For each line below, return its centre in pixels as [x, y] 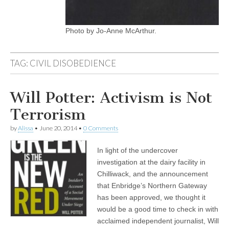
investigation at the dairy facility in [151, 162]
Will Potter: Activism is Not [111, 98]
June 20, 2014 [58, 128]
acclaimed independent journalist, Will [158, 221]
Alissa [26, 128]
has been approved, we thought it [151, 197]
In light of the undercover [138, 150]
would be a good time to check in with [158, 209]
